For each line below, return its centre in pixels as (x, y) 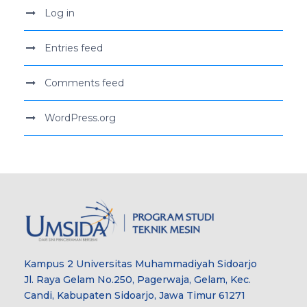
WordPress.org (80, 118)
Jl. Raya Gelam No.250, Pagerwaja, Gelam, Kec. (137, 279)
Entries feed (74, 48)
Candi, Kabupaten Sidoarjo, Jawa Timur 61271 (135, 295)
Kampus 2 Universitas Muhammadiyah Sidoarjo (140, 263)
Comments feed (84, 83)
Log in (60, 13)
